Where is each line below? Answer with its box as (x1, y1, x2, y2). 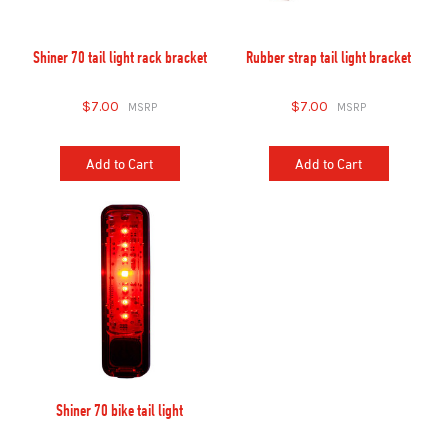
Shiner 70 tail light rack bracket (32, 46, 207, 67)
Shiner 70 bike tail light (56, 399, 183, 420)
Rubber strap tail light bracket (246, 46, 411, 67)
